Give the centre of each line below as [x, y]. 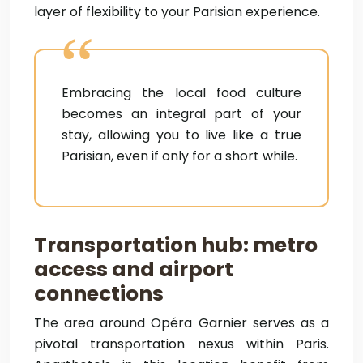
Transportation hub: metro [176, 245]
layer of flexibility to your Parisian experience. [177, 12]
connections [99, 294]
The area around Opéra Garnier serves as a [181, 323]
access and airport [134, 269]
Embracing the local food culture [181, 93]
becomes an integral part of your [181, 114]
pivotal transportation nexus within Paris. [181, 344]
